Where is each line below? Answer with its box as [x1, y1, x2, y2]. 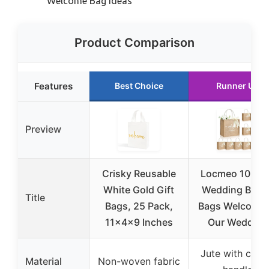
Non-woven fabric [97, 255, 180, 268]
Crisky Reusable [101, 168, 176, 180]
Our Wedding [208, 216, 268, 229]
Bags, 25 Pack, [104, 200, 173, 213]
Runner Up [216, 80, 259, 91]
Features [34, 80, 73, 92]
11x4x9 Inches [104, 216, 173, 229]
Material [25, 255, 62, 268]
